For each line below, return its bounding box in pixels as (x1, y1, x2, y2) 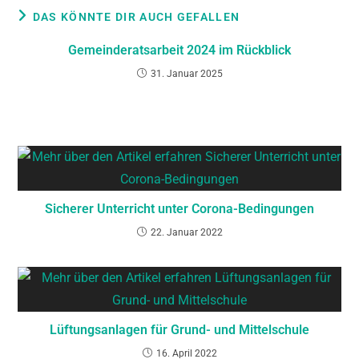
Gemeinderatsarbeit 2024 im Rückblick (68, 42, 291, 58)
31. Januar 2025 (150, 67, 223, 79)
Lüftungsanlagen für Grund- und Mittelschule (50, 321, 309, 337)
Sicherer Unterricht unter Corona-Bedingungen (45, 200, 314, 216)
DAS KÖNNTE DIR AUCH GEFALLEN (32, 10, 240, 23)
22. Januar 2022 (150, 226, 223, 238)
